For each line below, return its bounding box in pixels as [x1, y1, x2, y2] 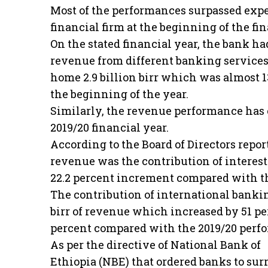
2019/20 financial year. [50, 120, 169, 135]
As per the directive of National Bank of [50, 237, 261, 252]
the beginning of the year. [50, 86, 188, 101]
